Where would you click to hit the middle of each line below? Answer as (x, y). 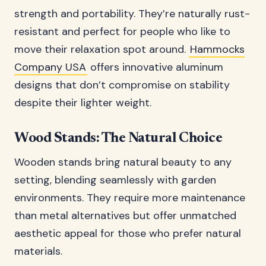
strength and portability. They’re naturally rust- (132, 14)
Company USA (50, 67)
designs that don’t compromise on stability (122, 85)
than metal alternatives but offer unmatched (125, 216)
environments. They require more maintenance (130, 198)
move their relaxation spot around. (102, 49)
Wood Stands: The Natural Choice (118, 138)
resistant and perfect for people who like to (122, 31)
